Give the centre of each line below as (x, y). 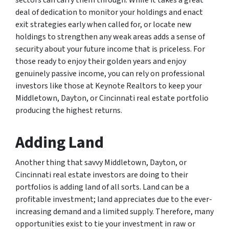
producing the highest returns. (69, 111)
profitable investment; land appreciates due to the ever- (114, 200)
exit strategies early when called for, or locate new (104, 25)
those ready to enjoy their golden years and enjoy (101, 62)
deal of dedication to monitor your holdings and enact (109, 13)
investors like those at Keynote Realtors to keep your (109, 86)
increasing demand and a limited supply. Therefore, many (114, 212)
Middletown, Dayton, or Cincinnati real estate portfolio (112, 98)
